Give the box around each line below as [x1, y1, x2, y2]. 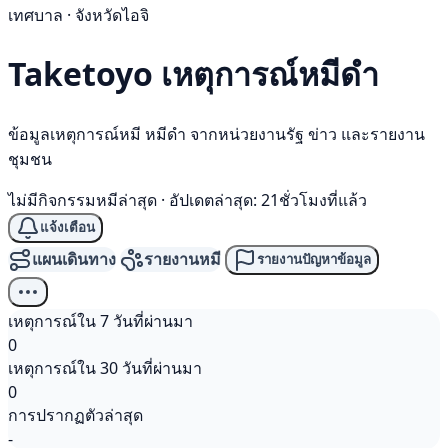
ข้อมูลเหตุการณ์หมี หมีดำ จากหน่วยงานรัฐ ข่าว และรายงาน [8, 122, 425, 145]
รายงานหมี [144, 248, 221, 271]
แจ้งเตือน [40, 220, 95, 236]
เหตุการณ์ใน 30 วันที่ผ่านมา [8, 356, 202, 379]
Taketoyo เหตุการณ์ [8, 52, 298, 96]
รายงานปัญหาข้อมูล [257, 252, 371, 268]
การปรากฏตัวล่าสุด [8, 403, 143, 426]
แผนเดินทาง [32, 248, 116, 271]
